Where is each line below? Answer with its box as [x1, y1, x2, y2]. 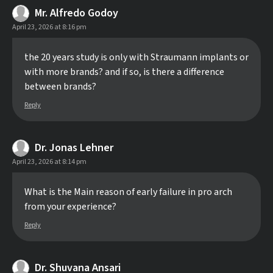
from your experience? [24, 200, 116, 213]
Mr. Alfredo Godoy [35, 5, 118, 21]
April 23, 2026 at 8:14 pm [12, 157, 87, 167]
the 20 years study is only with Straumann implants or [24, 51, 249, 64]
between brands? [24, 80, 96, 93]
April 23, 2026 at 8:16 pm [12, 22, 87, 32]
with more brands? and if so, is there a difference [24, 65, 224, 79]
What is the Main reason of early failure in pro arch [24, 185, 232, 199]
